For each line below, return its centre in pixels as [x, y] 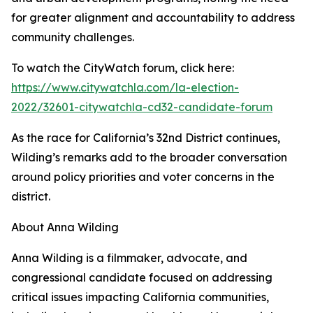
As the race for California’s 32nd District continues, [146, 138]
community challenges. [73, 37]
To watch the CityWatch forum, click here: [123, 68]
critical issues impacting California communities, [140, 297]
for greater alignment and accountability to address [153, 17]
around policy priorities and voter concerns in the [143, 177]
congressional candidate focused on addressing [142, 277]
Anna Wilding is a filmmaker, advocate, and [129, 258]
